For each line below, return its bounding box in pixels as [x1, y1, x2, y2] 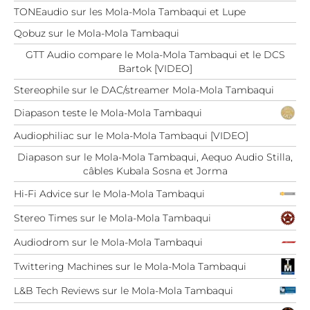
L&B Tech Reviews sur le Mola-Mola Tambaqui [14, 284, 233, 298]
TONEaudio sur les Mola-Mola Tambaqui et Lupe [14, 6, 246, 19]
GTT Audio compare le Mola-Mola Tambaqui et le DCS [25, 48, 285, 62]
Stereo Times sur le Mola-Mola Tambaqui [14, 212, 211, 225]
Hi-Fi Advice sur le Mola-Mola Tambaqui [14, 188, 205, 201]
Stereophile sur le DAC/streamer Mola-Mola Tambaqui [14, 84, 274, 97]
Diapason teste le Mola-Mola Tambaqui [14, 107, 202, 120]
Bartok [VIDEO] [118, 62, 192, 75]
